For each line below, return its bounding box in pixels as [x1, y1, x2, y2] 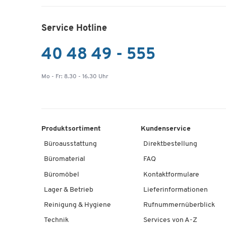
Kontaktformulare [143, 171, 199, 179]
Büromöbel [44, 171, 79, 179]
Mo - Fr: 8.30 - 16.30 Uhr [41, 74, 108, 80]
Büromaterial [44, 155, 85, 163]
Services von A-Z [143, 216, 197, 224]
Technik [44, 216, 69, 224]
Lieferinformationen [143, 186, 208, 194]
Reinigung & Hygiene [44, 201, 111, 209]
